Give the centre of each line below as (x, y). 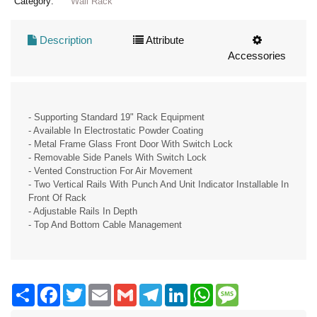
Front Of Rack (57, 198)
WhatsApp (234, 289)
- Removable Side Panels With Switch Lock (117, 158)
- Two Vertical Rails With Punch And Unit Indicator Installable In (158, 185)
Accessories (257, 56)
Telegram (181, 289)
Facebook (80, 289)
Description (65, 40)
